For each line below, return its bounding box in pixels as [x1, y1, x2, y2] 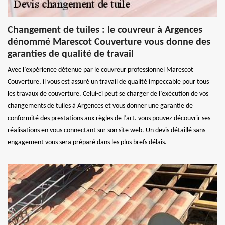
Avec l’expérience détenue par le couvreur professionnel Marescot [8, 66, 193, 74]
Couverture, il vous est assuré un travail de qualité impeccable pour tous [8, 78, 209, 86]
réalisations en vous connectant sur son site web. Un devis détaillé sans [8, 126, 205, 134]
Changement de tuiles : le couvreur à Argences [8, 25, 202, 35]
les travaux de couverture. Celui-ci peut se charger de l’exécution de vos [8, 90, 208, 98]
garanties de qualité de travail [8, 49, 134, 59]
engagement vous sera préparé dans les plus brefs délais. [8, 138, 167, 146]
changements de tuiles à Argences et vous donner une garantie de [8, 102, 193, 110]
